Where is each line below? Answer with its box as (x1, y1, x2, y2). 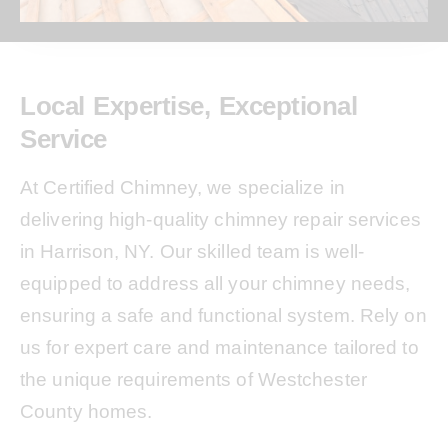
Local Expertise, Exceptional (20, 91, 357, 121)
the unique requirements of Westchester (20, 369, 367, 390)
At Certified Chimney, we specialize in (20, 177, 345, 198)
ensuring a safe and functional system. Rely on (20, 305, 427, 326)
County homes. (20, 401, 153, 422)
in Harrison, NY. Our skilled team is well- (20, 241, 365, 262)
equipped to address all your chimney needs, (20, 273, 411, 294)
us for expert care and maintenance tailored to (20, 337, 419, 358)
